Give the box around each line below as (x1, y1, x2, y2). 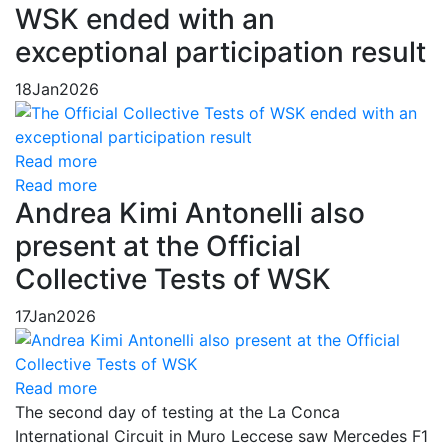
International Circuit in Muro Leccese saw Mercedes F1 (15, 425, 428, 446)
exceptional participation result (15, 34, 426, 69)
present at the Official (15, 228, 301, 263)
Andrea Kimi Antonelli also (15, 195, 365, 230)
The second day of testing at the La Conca (15, 401, 340, 422)
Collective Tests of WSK (15, 261, 331, 296)
